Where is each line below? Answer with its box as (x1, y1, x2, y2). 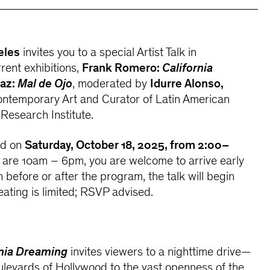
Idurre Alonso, (150, 78, 224, 92)
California (160, 63, 213, 76)
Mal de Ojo (15, 78, 73, 92)
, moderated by (72, 78, 151, 92)
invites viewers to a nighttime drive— (67, 246, 252, 260)
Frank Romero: (82, 63, 160, 76)
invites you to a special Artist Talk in (20, 47, 197, 60)
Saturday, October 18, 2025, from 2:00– (25, 139, 230, 152)
